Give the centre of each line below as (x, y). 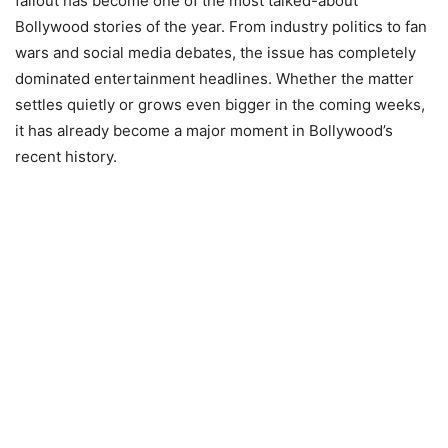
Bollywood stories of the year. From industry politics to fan (221, 27)
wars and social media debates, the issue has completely (215, 53)
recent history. (66, 157)
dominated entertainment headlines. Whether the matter (214, 79)
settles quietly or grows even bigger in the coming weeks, (220, 105)
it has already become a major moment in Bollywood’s (204, 131)
